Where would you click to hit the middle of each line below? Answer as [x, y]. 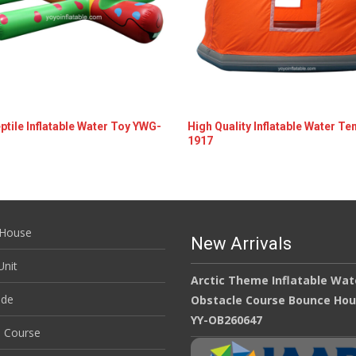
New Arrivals [241, 243]
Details [219, 176]
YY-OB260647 [226, 319]
